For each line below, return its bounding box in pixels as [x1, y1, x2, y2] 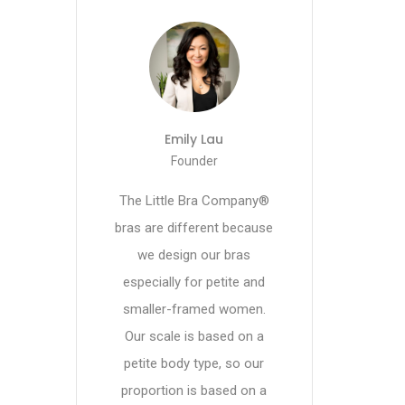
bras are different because [115, 220, 273, 236]
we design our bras [137, 247, 250, 263]
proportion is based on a [121, 382, 267, 399]
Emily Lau [165, 130, 223, 148]
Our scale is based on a [124, 328, 264, 344]
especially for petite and [123, 274, 265, 290]
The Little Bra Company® [118, 193, 269, 209]
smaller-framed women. [122, 301, 266, 317]
